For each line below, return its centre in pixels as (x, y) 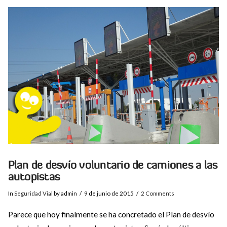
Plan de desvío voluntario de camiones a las (113, 165)
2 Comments (158, 194)
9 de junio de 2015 (109, 194)
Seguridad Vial (33, 194)
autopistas (34, 177)
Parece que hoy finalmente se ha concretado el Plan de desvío (111, 214)
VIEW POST (113, 59)
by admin (65, 194)
